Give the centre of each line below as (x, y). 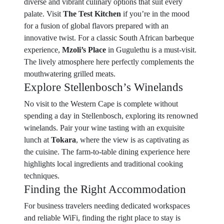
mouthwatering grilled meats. (70, 74)
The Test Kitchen (92, 14)
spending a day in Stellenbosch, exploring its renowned (111, 116)
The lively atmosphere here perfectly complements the (109, 62)
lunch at (37, 140)
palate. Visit (43, 14)
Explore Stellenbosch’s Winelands (103, 87)
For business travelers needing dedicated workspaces (107, 206)
